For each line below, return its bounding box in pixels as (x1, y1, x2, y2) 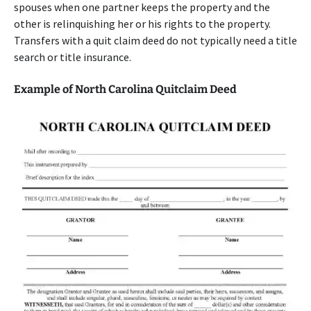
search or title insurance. (14, 50, 131, 64)
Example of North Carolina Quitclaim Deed (14, 83, 237, 96)
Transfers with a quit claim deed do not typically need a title (14, 33, 297, 47)
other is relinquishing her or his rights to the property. (14, 17, 271, 31)
